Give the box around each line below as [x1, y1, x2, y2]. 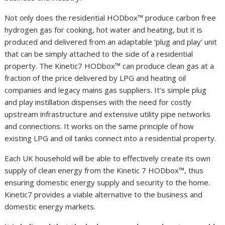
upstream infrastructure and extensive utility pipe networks [5, 109, 211, 120]
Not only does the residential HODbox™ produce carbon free [5, 13, 216, 23]
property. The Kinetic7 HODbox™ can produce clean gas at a [5, 61, 214, 71]
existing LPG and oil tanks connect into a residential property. [5, 133, 216, 144]
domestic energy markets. [5, 201, 98, 212]
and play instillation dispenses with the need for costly [5, 97, 192, 107]
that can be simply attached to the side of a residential [5, 49, 193, 59]
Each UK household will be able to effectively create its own [5, 153, 211, 164]
